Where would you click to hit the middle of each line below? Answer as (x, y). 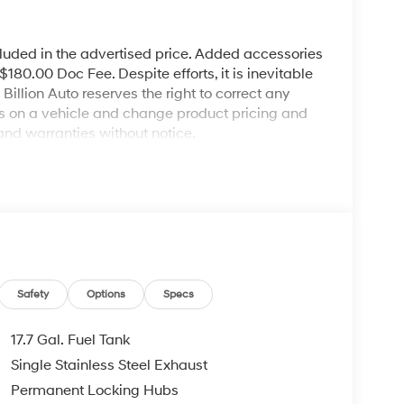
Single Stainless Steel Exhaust (109, 365)
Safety (33, 294)
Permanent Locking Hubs (94, 390)
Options (106, 294)
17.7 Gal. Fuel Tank (70, 340)
